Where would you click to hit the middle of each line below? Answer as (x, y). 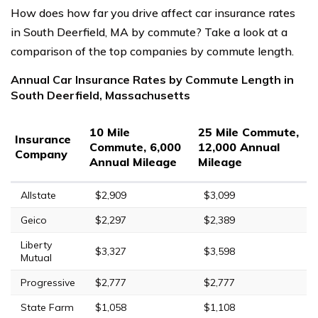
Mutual (36, 257)
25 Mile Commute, (248, 132)
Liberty (36, 245)
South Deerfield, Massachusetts (100, 95)
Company (41, 154)
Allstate (38, 195)
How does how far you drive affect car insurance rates (153, 12)
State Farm (47, 307)
